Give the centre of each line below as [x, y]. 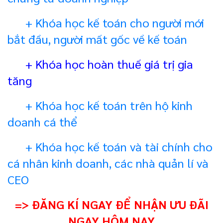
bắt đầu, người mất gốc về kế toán [97, 39]
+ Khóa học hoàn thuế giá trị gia [100, 63]
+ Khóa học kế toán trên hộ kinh [105, 105]
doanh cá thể [42, 121]
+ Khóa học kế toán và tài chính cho [117, 146]
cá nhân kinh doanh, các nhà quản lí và [108, 163]
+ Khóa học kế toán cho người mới [112, 22]
